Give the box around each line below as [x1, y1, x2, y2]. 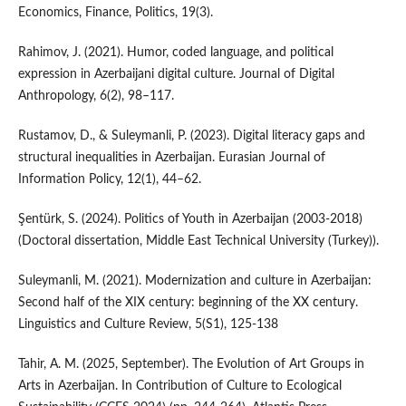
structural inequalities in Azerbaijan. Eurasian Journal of [17, 150, 325, 164]
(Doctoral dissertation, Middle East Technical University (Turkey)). [17, 234, 379, 247]
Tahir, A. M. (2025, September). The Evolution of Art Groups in [17, 357, 364, 371]
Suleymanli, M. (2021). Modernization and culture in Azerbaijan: [17, 274, 372, 287]
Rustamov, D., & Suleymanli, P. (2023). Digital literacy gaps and [17, 129, 365, 142]
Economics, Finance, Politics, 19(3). [17, 5, 213, 19]
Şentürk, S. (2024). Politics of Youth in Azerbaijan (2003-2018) [17, 212, 362, 226]
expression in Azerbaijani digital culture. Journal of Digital [17, 67, 334, 81]
